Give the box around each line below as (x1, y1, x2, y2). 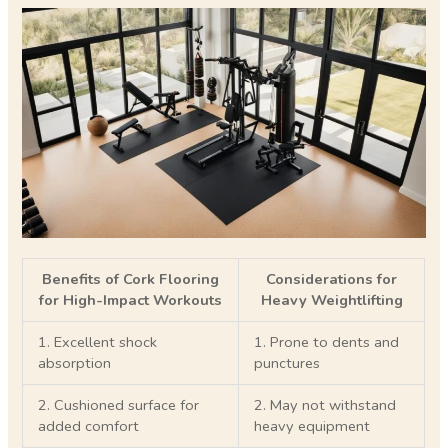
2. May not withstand (254, 394, 397, 415)
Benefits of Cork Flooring (42, 268, 220, 289)
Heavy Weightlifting (260, 289, 403, 310)
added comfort (38, 415, 140, 436)
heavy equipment (254, 415, 371, 436)
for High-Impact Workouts (39, 289, 223, 310)
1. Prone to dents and (254, 331, 400, 352)
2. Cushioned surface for (38, 394, 200, 415)
